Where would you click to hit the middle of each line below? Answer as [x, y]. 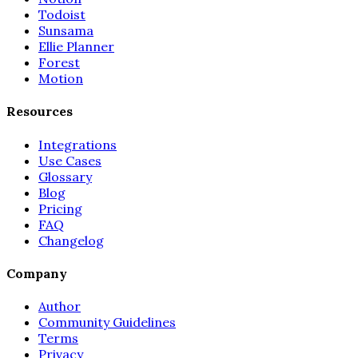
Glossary [65, 176]
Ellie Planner [76, 47]
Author [60, 306]
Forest [59, 63]
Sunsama [66, 31]
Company [37, 273]
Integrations [78, 144]
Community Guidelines [107, 322]
